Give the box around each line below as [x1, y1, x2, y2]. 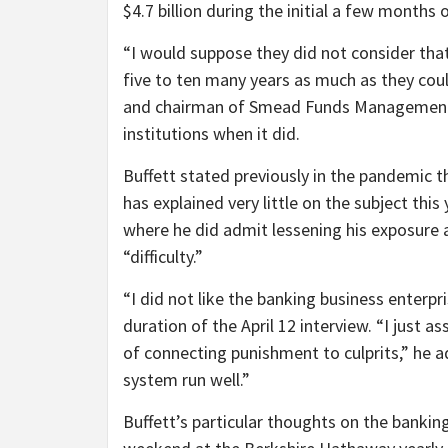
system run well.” [123, 368, 250, 392]
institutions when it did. [123, 122, 300, 146]
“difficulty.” [123, 245, 203, 269]
